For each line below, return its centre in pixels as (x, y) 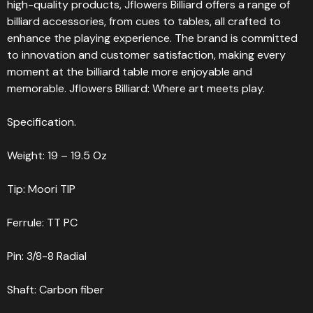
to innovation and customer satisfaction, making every (146, 55)
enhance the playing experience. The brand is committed (152, 38)
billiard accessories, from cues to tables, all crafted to (144, 21)
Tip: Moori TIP (41, 189)
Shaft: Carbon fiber (56, 290)
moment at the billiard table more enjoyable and (130, 72)
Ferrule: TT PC (42, 223)
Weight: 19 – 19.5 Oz (57, 155)
